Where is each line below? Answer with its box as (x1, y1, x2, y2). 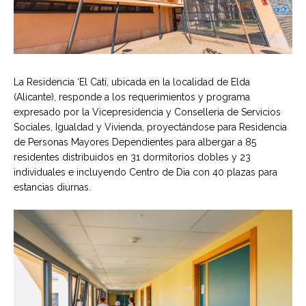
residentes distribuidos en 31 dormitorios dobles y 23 (14, 151, 251, 163)
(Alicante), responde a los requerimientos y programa (14, 91, 250, 102)
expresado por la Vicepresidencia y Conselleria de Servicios (14, 106, 281, 117)
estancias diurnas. (14, 181, 91, 193)
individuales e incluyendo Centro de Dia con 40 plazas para (14, 166, 277, 178)
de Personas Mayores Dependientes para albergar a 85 (14, 136, 256, 148)
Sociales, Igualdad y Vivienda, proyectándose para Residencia (14, 121, 287, 133)
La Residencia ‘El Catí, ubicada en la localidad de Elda (14, 76, 250, 87)
